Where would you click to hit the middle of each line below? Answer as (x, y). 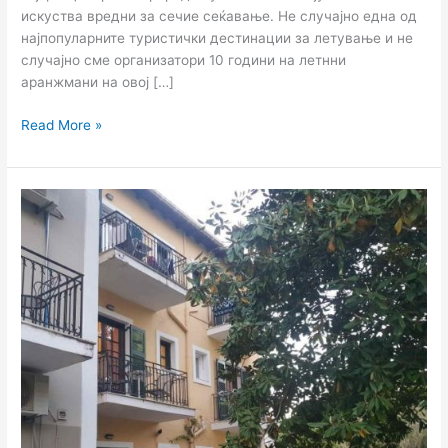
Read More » (62, 124)
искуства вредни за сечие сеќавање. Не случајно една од (219, 16)
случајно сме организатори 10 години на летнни (184, 60)
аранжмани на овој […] (98, 82)
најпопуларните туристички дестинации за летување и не (217, 38)
